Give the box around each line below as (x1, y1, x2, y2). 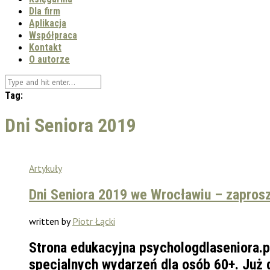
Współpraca (29, 30, 77, 41)
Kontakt (29, 42, 61, 53)
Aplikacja (29, 17, 66, 29)
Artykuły (29, 162, 62, 174)
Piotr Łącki (72, 215, 115, 227)
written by (29, 215, 72, 227)
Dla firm (29, 5, 60, 17)
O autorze (29, 54, 70, 65)
